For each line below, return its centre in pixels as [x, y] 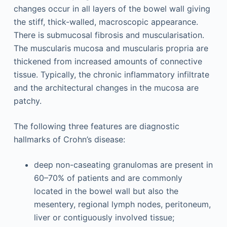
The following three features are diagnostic [96, 126]
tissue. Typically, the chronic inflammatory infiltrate [111, 74]
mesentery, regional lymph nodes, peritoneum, [122, 204]
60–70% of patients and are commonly [108, 178]
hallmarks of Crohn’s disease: [69, 139]
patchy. [27, 101]
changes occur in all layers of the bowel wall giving [112, 8]
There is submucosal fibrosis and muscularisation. [109, 35]
